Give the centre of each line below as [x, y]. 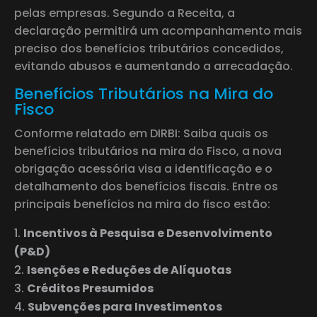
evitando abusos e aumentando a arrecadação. [154, 66]
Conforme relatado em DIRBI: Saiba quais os [141, 133]
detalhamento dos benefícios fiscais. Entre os [146, 186]
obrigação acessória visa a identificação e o [143, 168]
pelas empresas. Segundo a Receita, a [125, 13]
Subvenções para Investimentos [125, 306]
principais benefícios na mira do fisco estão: [142, 204]
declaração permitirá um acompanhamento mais [158, 30]
